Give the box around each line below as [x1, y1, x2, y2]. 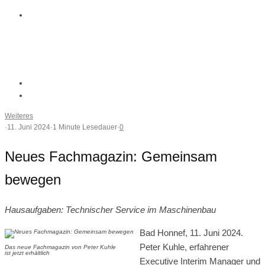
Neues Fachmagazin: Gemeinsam [5, 148, 217, 164]
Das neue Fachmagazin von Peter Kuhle [5, 243, 116, 250]
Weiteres [5, 112, 33, 120]
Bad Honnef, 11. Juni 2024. [140, 227, 243, 238]
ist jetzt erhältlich [5, 249, 50, 256]
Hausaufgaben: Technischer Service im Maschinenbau [5, 204, 216, 215]
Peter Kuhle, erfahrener [140, 241, 229, 252]
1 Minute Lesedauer [53, 123, 117, 131]
